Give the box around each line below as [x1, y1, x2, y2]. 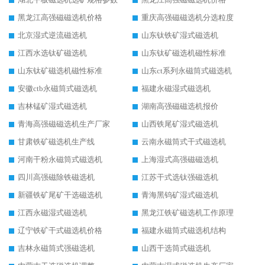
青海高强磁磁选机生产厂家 [18, 119, 110, 129]
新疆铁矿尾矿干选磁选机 [18, 190, 102, 200]
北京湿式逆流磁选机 [18, 31, 87, 40]
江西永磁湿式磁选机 [18, 208, 87, 218]
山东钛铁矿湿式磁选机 [141, 31, 218, 40]
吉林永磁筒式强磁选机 [18, 244, 95, 253]
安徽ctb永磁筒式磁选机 [18, 84, 97, 93]
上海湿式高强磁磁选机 [141, 155, 218, 164]
